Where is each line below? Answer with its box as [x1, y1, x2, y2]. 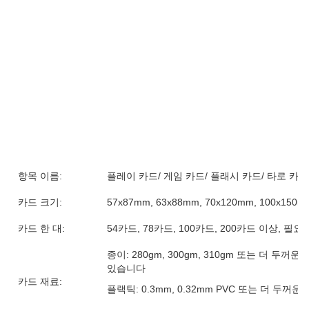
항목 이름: [18, 170, 62, 181]
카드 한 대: [18, 223, 65, 234]
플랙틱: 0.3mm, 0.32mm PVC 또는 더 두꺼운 [107, 283, 301, 295]
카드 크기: [18, 197, 62, 208]
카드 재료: [18, 276, 62, 287]
